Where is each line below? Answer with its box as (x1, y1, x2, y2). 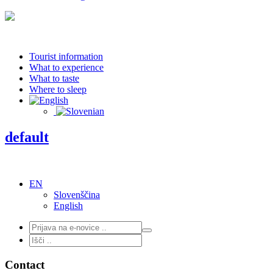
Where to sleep (29, 84, 87, 94)
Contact (5, 258, 44, 271)
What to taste (29, 73, 79, 83)
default (5, 129, 49, 145)
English (54, 200, 83, 211)
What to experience (29, 62, 104, 73)
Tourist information (29, 51, 103, 62)
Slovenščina (54, 189, 100, 200)
